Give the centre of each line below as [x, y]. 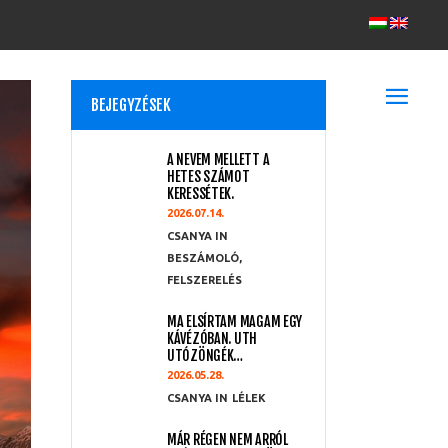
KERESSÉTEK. [200, 193]
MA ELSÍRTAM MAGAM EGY [235, 321]
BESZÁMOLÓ [203, 258]
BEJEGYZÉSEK [131, 105]
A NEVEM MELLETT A [218, 159]
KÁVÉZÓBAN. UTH [212, 338]
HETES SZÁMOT [208, 176]
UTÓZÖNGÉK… [205, 355]
